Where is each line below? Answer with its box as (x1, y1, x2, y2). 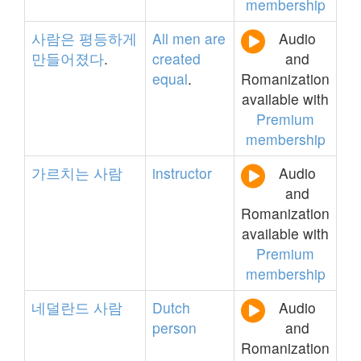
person (152, 317, 197, 338)
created (152, 48, 201, 68)
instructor (152, 163, 212, 183)
